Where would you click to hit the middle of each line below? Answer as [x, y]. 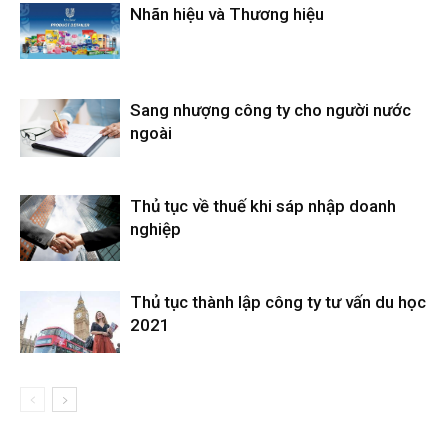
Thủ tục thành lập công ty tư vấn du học [278, 302]
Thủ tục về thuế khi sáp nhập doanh [263, 206]
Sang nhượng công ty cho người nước [270, 110]
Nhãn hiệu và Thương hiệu [227, 14]
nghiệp [155, 229]
